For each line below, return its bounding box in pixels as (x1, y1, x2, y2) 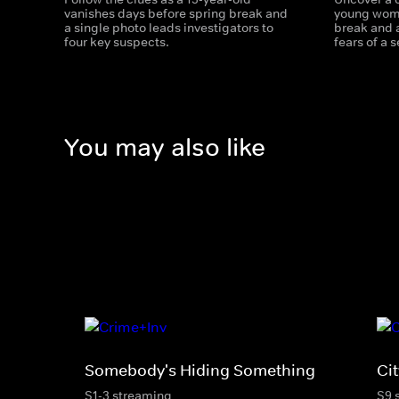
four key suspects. (64, 34, 169, 50)
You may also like (64, 132, 265, 164)
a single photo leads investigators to (64, 20, 273, 36)
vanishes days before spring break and (64, 5, 288, 21)
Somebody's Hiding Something (85, 360, 315, 380)
